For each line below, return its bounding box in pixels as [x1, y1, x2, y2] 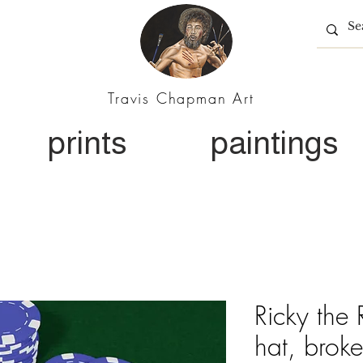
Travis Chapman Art [108, 88, 254, 108]
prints [48, 125, 127, 160]
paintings [211, 125, 339, 160]
